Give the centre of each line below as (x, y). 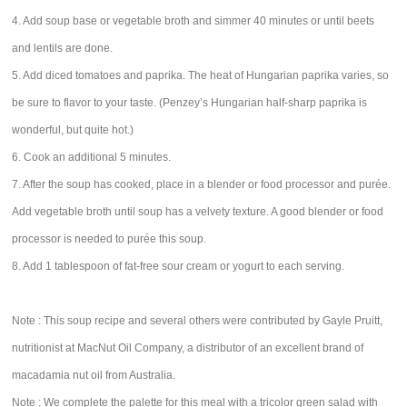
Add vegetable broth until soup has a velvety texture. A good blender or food (198, 212)
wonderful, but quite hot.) (73, 130)
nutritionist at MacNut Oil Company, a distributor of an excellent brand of (188, 348)
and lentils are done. (63, 48)
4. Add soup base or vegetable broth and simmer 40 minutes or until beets (194, 21)
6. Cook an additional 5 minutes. (92, 157)
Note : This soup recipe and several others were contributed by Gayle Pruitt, (198, 321)
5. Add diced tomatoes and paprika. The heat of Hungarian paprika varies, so (201, 75)
